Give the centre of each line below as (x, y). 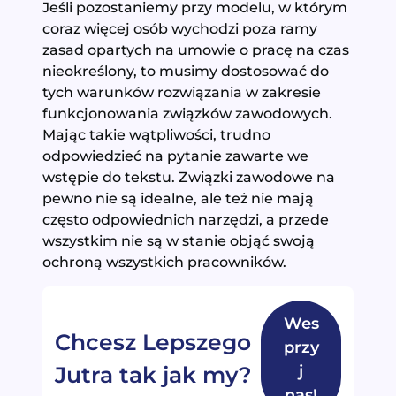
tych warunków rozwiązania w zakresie (182, 91)
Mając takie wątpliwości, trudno (157, 134)
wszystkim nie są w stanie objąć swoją (179, 240)
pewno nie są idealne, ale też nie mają (179, 198)
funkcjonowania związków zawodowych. (188, 113)
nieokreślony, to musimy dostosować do (186, 70)
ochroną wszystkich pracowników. (167, 261)
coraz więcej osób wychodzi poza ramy (180, 28)
